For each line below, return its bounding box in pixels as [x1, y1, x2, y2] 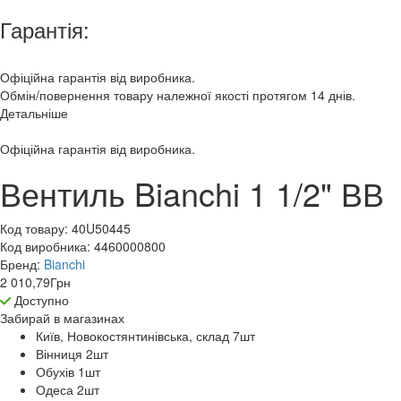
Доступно [14, 291, 69, 310]
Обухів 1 [36, 363, 85, 381]
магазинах [64, 309, 124, 328]
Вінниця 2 [36, 345, 93, 363]
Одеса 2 [36, 380, 84, 399]
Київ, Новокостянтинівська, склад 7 [36, 327, 240, 346]
